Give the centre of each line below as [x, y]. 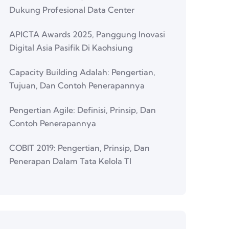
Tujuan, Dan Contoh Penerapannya [77, 85]
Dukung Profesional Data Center [72, 10]
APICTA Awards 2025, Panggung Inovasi [87, 34]
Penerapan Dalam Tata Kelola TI [70, 161]
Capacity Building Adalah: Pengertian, [82, 72]
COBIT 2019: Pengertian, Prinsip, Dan [79, 148]
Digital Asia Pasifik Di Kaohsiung [71, 48]
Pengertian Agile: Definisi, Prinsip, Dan [83, 110]
